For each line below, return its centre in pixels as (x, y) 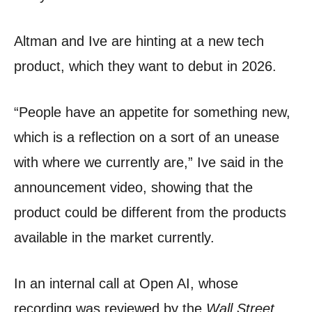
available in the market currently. (114, 238)
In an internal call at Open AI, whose (126, 284)
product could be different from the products (150, 213)
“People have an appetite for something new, (152, 112)
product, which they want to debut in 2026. (145, 67)
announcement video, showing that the (133, 188)
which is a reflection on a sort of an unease (147, 138)
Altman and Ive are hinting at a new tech (139, 41)
